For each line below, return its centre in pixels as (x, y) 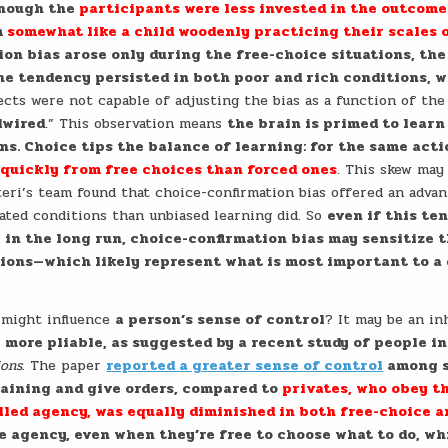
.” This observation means (136, 123)
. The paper (64, 365)
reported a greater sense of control (245, 365)
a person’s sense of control (220, 319)
